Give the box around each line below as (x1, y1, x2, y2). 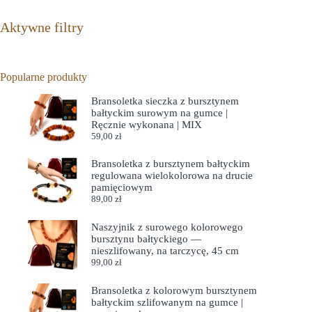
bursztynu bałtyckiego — (91, 233, 201, 245)
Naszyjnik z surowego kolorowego (91, 221, 243, 233)
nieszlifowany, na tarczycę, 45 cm (91, 245, 239, 257)
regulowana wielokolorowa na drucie (91, 170, 253, 182)
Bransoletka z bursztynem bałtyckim (91, 158, 250, 170)
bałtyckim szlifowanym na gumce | (91, 297, 243, 309)
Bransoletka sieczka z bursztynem (91, 95, 239, 107)
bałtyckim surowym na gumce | (91, 107, 228, 118)
